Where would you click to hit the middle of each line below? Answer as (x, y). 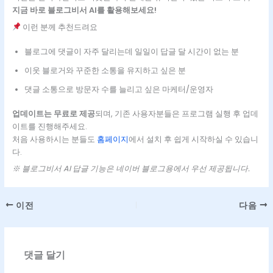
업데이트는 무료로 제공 (53, 114)
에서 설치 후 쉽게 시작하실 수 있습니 (193, 140)
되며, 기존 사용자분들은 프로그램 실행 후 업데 (176, 114)
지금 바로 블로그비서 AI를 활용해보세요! (84, 10)
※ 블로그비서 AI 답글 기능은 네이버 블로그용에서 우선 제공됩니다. (131, 169)
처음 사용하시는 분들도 (54, 140)
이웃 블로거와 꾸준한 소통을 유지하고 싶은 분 (105, 70)
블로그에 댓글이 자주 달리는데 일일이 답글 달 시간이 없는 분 (131, 51)
